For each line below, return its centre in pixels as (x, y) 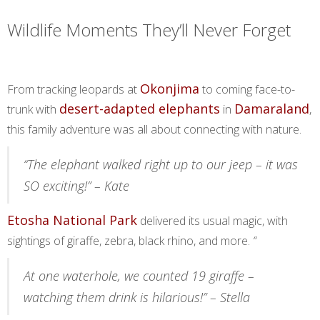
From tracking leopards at (74, 89)
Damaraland (272, 109)
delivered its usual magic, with (212, 221)
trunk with (33, 109)
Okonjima (170, 89)
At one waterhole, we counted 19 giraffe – (139, 276)
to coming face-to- (247, 89)
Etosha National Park (72, 220)
